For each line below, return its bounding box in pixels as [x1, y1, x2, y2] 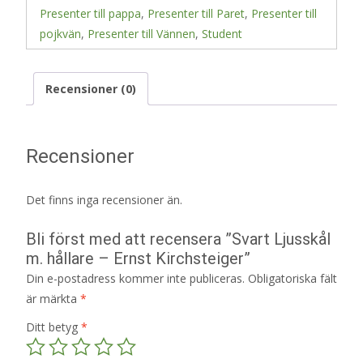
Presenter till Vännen [88, 25, 195, 41]
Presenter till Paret [147, 5, 245, 21]
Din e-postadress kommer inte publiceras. [26, 270, 245, 286]
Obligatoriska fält [248, 270, 337, 286]
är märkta [26, 290, 80, 306]
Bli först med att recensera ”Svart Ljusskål [26, 228, 331, 249]
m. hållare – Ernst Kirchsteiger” [26, 248, 250, 268]
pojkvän [40, 25, 81, 41]
